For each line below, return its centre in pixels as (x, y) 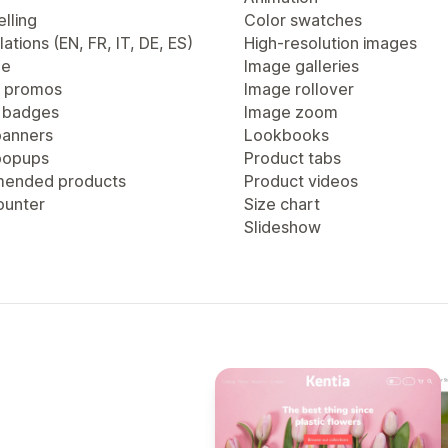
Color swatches (303, 20)
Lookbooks (286, 135)
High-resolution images (330, 43)
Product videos (301, 181)
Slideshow (282, 227)
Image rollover (299, 89)
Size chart (282, 204)
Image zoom (291, 112)
